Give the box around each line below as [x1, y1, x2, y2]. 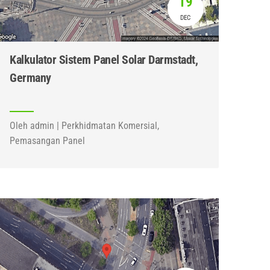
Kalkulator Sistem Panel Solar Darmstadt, [10, 52, 198, 67]
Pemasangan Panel [10, 135, 86, 146]
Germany [10, 71, 51, 85]
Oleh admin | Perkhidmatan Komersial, [10, 120, 160, 131]
